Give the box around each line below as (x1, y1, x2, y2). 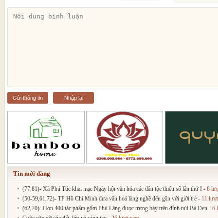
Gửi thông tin (13, 95, 43, 101)
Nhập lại (64, 95, 83, 101)
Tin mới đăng (13, 170, 50, 178)
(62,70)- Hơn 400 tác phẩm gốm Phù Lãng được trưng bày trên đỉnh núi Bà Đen (22, 205, 207, 212)
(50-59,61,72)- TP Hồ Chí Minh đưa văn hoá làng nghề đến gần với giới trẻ (22, 195, 197, 202)
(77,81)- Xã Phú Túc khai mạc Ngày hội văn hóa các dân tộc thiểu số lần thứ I (22, 185, 202, 193)
